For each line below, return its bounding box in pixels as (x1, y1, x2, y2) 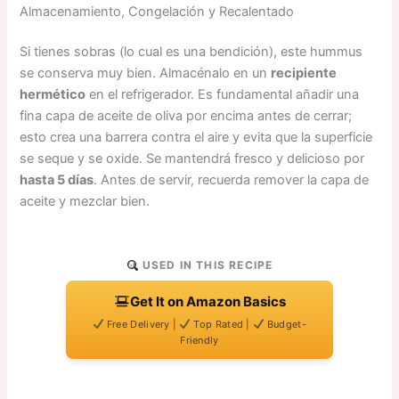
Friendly (180, 334, 219, 347)
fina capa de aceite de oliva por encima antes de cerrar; (20, 108, 353, 125)
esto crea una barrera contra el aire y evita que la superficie (20, 129, 373, 146)
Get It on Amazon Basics (129, 293, 286, 311)
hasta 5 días (20, 172, 94, 189)
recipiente (271, 65, 338, 82)
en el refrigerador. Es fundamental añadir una (85, 86, 360, 103)
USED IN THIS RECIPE (138, 258, 273, 273)
